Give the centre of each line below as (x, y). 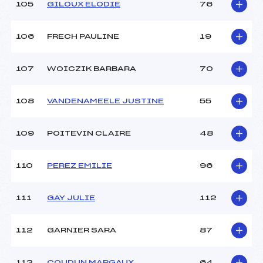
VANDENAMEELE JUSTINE (105, 101)
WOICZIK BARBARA (92, 69)
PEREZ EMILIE (80, 166)
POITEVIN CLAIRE (89, 134)
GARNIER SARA (82, 230)
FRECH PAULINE (83, 37)
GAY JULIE (71, 198)
